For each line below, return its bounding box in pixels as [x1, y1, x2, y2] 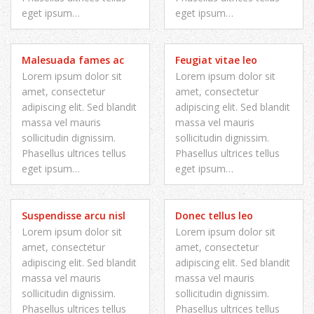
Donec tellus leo [175, 209, 253, 223]
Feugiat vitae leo [175, 53, 257, 67]
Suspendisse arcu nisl [22, 209, 125, 223]
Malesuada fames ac [22, 53, 124, 67]
